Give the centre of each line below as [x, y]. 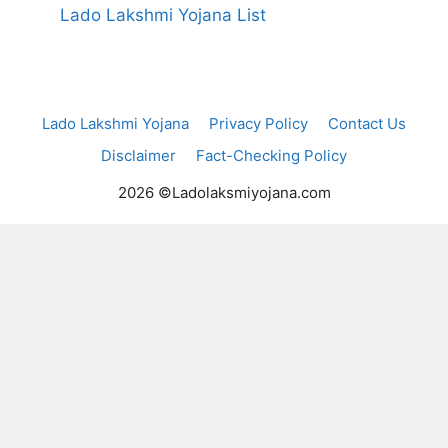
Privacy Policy [258, 123]
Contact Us [367, 123]
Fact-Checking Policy [271, 155]
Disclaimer [138, 155]
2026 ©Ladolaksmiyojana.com [224, 192]
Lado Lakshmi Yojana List [163, 14]
